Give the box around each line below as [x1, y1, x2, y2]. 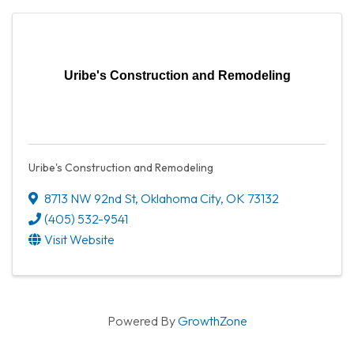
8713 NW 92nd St [44, 190, 135, 206]
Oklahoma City [141, 190, 220, 206]
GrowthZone [177, 312, 247, 329]
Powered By [107, 312, 178, 329]
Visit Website [44, 231, 115, 247]
